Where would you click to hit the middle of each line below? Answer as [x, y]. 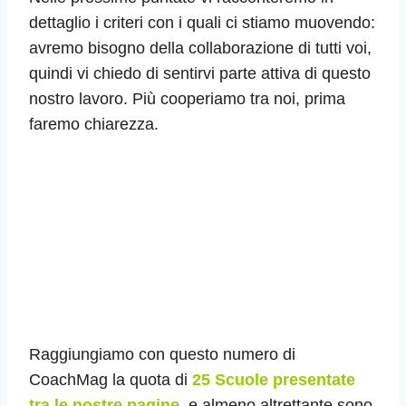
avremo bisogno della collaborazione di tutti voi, [200, 48]
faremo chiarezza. [94, 125]
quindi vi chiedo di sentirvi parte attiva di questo [200, 74]
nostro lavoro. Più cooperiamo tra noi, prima [187, 99]
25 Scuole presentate [274, 380]
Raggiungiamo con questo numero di [162, 355]
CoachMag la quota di [111, 380]
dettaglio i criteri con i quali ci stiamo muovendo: [202, 23]
